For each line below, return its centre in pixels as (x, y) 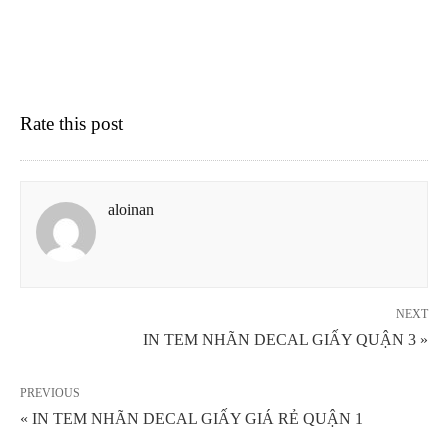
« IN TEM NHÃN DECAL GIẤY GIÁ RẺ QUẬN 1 (191, 418)
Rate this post (71, 123)
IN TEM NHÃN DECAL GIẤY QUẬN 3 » (285, 339)
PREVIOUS (50, 392)
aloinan (131, 209)
